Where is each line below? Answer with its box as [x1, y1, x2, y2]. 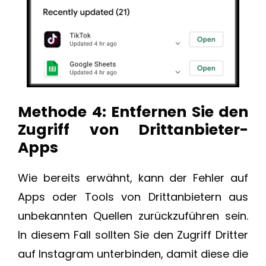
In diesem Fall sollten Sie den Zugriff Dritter [18, 227, 248, 243]
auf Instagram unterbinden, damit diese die [18, 246, 248, 262]
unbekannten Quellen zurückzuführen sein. [18, 208, 248, 224]
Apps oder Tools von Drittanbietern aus [18, 189, 248, 205]
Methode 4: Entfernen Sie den [18, 102, 248, 123]
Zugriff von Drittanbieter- [18, 119, 248, 141]
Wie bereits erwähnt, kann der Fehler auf [18, 170, 248, 186]
